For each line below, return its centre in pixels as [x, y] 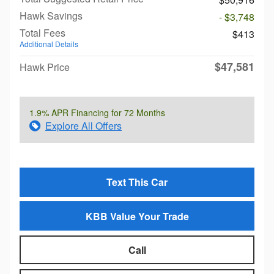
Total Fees [43, 33]
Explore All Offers [83, 126]
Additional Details [49, 44]
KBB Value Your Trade [137, 216]
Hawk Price [45, 67]
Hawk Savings [51, 16]
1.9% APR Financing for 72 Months [97, 113]
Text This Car [137, 182]
